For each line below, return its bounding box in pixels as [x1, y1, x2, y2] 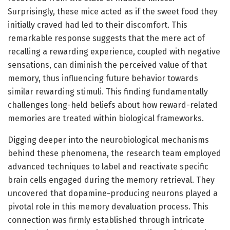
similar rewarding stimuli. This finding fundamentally [8, 86, 208, 97]
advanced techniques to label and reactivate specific [8, 161, 208, 171]
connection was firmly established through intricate [8, 215, 204, 225]
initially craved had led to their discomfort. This [8, 20, 187, 30]
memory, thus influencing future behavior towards [8, 73, 198, 83]
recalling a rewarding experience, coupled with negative [8, 46, 220, 56]
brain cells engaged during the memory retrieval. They [8, 175, 215, 185]
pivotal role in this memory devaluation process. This [8, 201, 208, 212]
